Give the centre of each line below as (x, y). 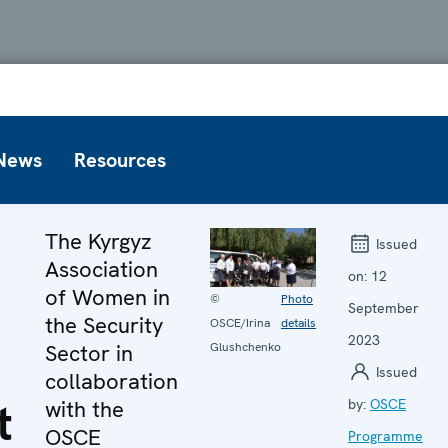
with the (84, 409)
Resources (120, 159)
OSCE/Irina (240, 323)
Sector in (89, 353)
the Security (104, 325)
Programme (385, 435)
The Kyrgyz (98, 241)
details (298, 323)
